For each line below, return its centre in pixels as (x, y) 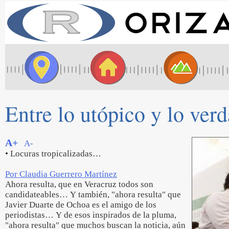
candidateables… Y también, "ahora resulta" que (93, 194)
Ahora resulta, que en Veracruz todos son (79, 184)
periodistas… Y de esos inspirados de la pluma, (91, 215)
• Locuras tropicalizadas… (53, 154)
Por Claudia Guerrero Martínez (61, 174)
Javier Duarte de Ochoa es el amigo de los (81, 205)
